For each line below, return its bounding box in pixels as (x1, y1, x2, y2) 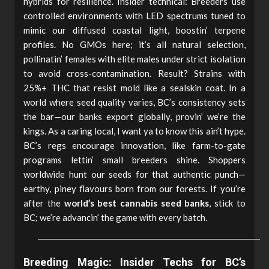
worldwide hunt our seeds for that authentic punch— (23, 168, 246, 180)
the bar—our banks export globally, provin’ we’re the (23, 110, 246, 122)
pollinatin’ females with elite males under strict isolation (23, 53, 246, 64)
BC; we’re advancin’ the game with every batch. (23, 211, 208, 223)
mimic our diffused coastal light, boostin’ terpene (23, 24, 246, 35)
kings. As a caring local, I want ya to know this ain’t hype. (23, 125, 246, 136)
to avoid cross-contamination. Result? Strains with (23, 67, 246, 79)
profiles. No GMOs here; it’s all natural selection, (23, 38, 246, 50)
